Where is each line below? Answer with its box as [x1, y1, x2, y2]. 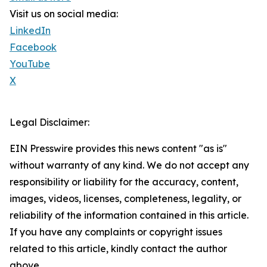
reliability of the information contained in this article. [10, 209, 249, 222]
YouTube [10, 58, 50, 70]
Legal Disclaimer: [10, 116, 89, 129]
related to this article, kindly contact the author [10, 243, 227, 255]
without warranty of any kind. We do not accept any [10, 159, 249, 172]
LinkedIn [10, 24, 51, 37]
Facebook [10, 41, 57, 54]
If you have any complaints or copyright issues [10, 226, 222, 238]
